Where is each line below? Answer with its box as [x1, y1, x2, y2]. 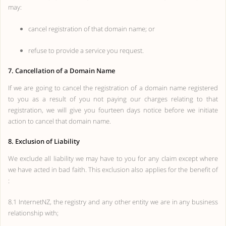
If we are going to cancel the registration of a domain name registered [8, 83, 218, 92]
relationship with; [8, 208, 59, 217]
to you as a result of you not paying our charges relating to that [8, 94, 218, 103]
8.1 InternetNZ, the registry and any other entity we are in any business [8, 197, 218, 206]
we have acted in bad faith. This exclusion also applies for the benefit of [8, 165, 218, 174]
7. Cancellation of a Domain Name [8, 66, 115, 75]
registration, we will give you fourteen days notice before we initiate [8, 105, 218, 115]
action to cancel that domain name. [8, 117, 111, 126]
